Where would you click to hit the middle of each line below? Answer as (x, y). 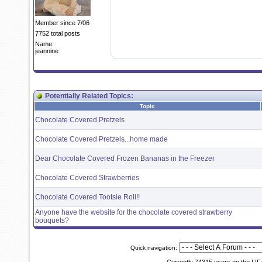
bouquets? (52, 220)
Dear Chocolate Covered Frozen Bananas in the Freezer (125, 158)
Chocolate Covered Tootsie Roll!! (87, 197)
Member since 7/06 (62, 23)
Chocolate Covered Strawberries (87, 178)
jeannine (47, 51)
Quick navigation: (154, 248)
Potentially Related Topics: (89, 96)
